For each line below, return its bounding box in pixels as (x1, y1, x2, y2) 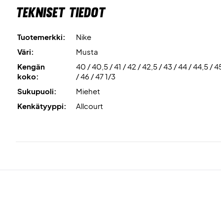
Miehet (76, 86, 100, 96)
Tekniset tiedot (16, 4, 105, 21)
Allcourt (76, 101, 103, 110)
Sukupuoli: (17, 86, 57, 96)
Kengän (17, 62, 45, 71)
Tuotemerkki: (17, 32, 66, 41)
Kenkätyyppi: (17, 101, 67, 110)
